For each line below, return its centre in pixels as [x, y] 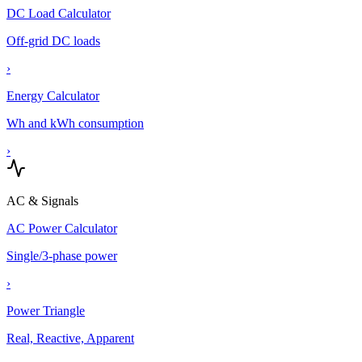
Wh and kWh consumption [75, 123]
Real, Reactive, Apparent [70, 338]
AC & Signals [42, 201]
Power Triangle [46, 311]
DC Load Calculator [59, 13]
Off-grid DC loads [53, 41]
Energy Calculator [53, 96]
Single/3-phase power [62, 256]
